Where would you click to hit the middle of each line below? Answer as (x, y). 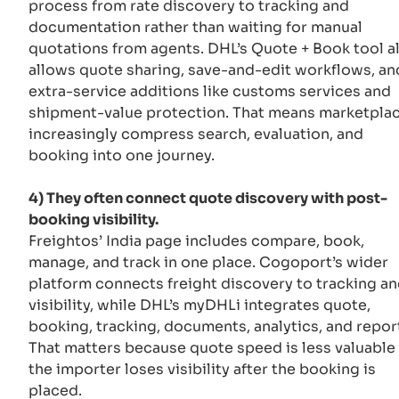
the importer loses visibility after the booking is (202, 369)
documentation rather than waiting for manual (195, 27)
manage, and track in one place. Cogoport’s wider (208, 262)
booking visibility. (94, 219)
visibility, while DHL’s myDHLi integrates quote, (199, 305)
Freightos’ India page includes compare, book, (196, 240)
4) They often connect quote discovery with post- (208, 198)
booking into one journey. (122, 155)
